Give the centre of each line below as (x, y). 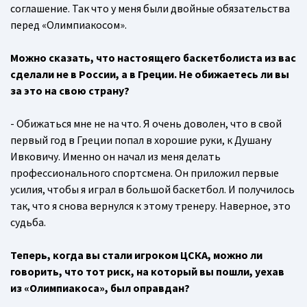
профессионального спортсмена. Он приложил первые (145, 173)
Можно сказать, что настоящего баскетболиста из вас (153, 58)
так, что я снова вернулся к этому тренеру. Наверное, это (150, 206)
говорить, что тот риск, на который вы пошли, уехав (147, 272)
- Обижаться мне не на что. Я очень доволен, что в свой (146, 124)
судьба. (28, 222)
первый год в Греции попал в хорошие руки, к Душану (141, 140)
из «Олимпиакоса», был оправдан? (100, 288)
